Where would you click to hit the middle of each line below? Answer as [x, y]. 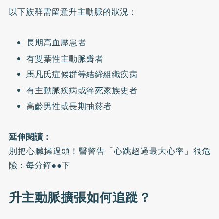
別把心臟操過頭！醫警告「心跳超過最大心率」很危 [109, 151]
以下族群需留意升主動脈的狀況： [73, 12]
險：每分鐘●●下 [39, 165]
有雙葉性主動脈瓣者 [65, 58]
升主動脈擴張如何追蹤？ [80, 197]
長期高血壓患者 [56, 43]
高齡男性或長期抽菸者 [69, 106]
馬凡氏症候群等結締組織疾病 [82, 74]
